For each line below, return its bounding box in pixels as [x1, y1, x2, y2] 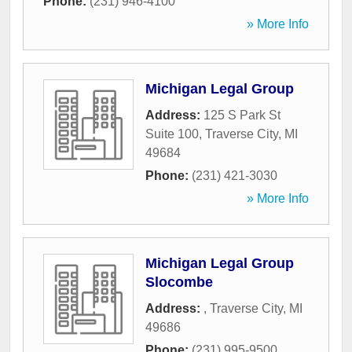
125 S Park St [203, 108, 280, 123]
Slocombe [145, 274, 213, 291]
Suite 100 [145, 127, 199, 141]
